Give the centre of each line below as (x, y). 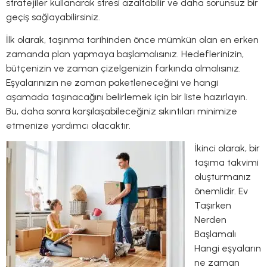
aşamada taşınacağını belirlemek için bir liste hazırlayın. (127, 97)
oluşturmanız (223, 177)
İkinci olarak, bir (227, 148)
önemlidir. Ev (221, 191)
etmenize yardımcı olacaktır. (68, 126)
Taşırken (213, 206)
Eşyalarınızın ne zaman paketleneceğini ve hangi (112, 83)
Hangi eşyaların (228, 249)
